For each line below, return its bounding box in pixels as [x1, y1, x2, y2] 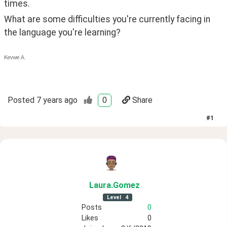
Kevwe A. [4, 54, 26, 61]
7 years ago [36, 95, 78, 105]
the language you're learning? [4, 27, 121, 37]
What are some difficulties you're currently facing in [4, 14, 210, 24]
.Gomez [110, 180, 140, 190]
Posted [8, 95, 34, 105]
